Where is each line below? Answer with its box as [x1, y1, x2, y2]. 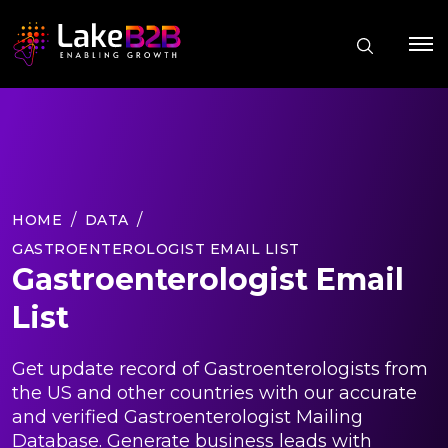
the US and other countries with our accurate [12, 381, 417, 404]
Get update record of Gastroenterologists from [12, 357, 428, 380]
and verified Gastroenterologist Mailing [12, 405, 363, 428]
